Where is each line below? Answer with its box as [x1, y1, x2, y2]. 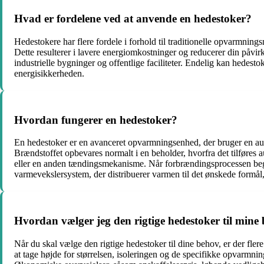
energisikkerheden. [14, 68, 84, 78]
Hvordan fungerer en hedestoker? [14, 113, 177, 126]
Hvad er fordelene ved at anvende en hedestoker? [14, 12, 252, 25]
